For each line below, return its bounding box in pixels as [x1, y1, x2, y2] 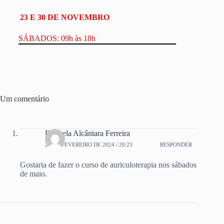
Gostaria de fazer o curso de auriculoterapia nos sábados [20, 160, 196, 169]
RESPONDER [160, 141, 192, 147]
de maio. [20, 169, 47, 178]
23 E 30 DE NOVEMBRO [19, 12, 109, 21]
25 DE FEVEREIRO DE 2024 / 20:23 [45, 141, 132, 147]
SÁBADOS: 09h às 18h [18, 33, 95, 42]
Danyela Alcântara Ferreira [45, 129, 130, 138]
